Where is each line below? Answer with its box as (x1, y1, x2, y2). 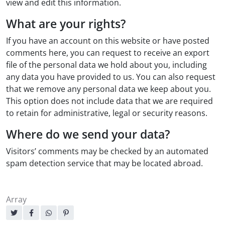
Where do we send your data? (6, 126, 170, 142)
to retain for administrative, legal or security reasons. (6, 107, 207, 119)
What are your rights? (6, 16, 126, 32)
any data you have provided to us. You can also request (6, 71, 215, 82)
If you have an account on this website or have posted (6, 35, 209, 46)
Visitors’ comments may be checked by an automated (6, 146, 208, 157)
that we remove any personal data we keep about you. (6, 83, 211, 94)
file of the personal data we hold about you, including (6, 59, 207, 70)
